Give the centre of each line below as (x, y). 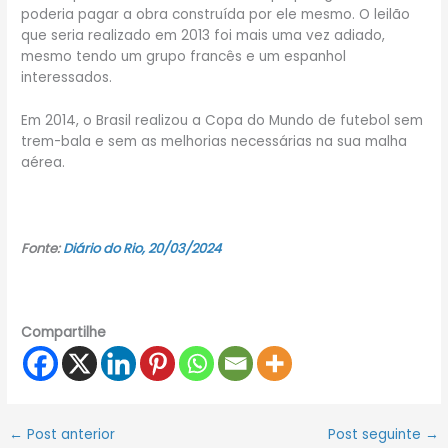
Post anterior (69, 435)
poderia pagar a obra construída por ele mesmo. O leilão (216, 14)
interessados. (67, 77)
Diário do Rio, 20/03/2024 (142, 248)
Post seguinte (376, 435)
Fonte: (42, 248)
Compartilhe (64, 333)
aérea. (43, 162)
